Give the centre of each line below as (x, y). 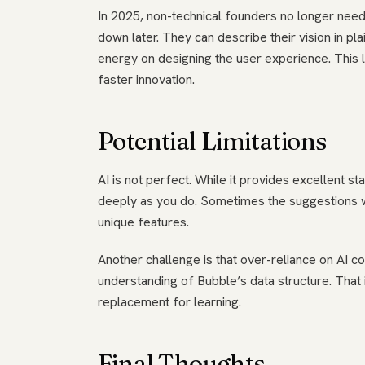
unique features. (143, 222)
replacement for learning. (169, 302)
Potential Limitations (212, 141)
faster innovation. (146, 79)
